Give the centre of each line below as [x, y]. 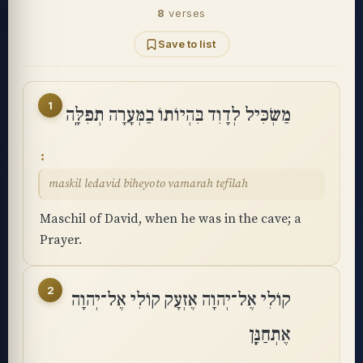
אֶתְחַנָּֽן [270, 335]
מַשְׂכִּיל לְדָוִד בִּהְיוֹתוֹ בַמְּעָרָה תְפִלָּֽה [178, 115]
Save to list [187, 44]
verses [187, 13]
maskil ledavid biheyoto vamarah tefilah [148, 184]
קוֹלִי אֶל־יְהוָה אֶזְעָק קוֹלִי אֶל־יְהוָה [181, 300]
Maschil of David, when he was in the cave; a [171, 219]
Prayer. [61, 240]
